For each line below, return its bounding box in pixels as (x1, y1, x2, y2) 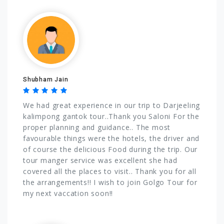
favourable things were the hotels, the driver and (23, 133, 200, 143)
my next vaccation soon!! (23, 188, 113, 198)
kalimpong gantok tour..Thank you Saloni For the (23, 111, 199, 121)
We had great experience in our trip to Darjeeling (23, 100, 200, 110)
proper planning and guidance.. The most (23, 122, 171, 132)
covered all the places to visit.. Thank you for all (23, 166, 196, 176)
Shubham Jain (23, 75, 68, 83)
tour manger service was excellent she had (23, 155, 177, 165)
